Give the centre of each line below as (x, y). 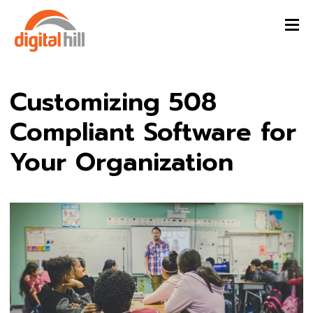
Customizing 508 (113, 102)
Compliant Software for (153, 132)
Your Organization (122, 162)
